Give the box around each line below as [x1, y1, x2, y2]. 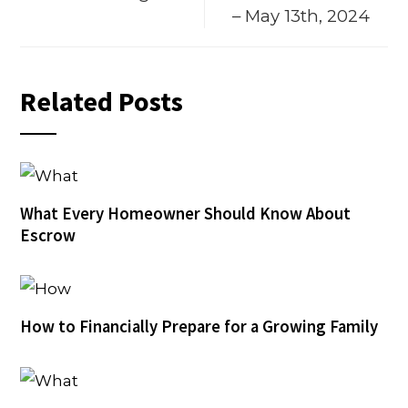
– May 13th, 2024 [231, 5, 370, 27]
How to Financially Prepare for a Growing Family [20, 316, 379, 338]
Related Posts [20, 84, 184, 119]
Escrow [20, 224, 76, 246]
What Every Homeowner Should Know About [20, 202, 352, 224]
